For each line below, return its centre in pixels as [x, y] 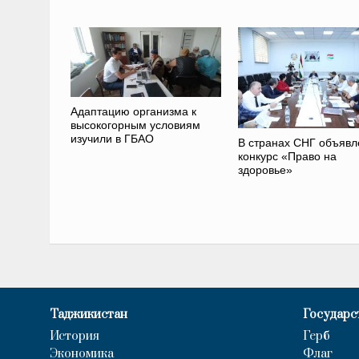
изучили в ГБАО [112, 138]
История [75, 336]
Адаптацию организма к [133, 111]
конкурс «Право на [287, 156]
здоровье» [265, 169]
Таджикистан [89, 314]
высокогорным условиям [135, 125]
